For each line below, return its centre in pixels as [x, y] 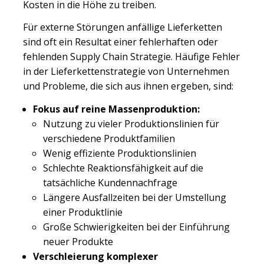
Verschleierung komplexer [95, 256]
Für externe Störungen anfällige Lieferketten [123, 27]
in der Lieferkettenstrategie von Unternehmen [126, 72]
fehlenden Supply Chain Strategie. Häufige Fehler [131, 57]
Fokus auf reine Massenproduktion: [116, 109]
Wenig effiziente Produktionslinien [120, 153]
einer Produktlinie [83, 212]
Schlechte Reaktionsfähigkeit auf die [123, 168]
